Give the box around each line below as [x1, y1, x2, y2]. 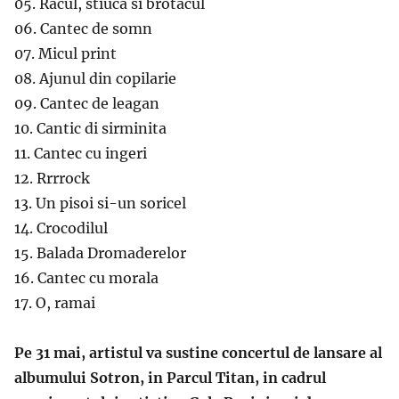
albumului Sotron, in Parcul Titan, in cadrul [14, 368, 326, 387]
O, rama [36, 293, 91, 312]
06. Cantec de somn [14, 19, 152, 37]
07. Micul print [14, 44, 117, 62]
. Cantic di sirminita [29, 118, 167, 137]
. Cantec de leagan [33, 94, 159, 112]
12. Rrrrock [14, 168, 90, 187]
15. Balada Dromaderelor [14, 243, 186, 262]
